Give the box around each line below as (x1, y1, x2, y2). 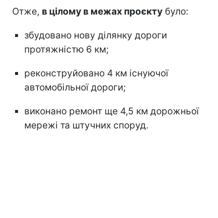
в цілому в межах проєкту (42, 5, 163, 17)
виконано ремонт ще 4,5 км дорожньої (24, 105, 199, 117)
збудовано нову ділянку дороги (24, 29, 167, 41)
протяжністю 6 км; (24, 43, 109, 55)
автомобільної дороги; (24, 81, 126, 93)
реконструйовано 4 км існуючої (24, 67, 168, 79)
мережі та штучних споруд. (24, 119, 148, 131)
